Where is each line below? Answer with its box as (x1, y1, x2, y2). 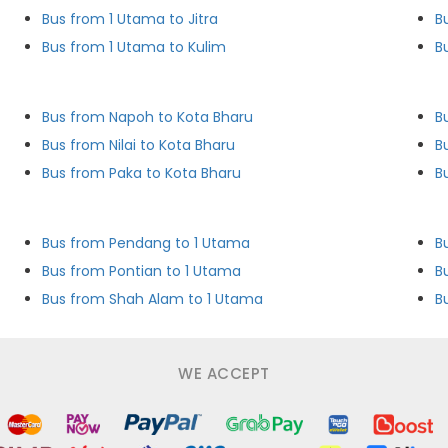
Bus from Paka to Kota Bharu (42, 163, 242, 183)
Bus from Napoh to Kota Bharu (42, 107, 254, 127)
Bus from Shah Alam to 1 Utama (42, 289, 264, 309)
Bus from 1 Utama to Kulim (42, 37, 227, 57)
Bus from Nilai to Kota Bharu (42, 135, 236, 155)
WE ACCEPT (178, 363, 270, 384)
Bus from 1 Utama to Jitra (42, 9, 219, 29)
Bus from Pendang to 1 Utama (42, 233, 251, 253)
